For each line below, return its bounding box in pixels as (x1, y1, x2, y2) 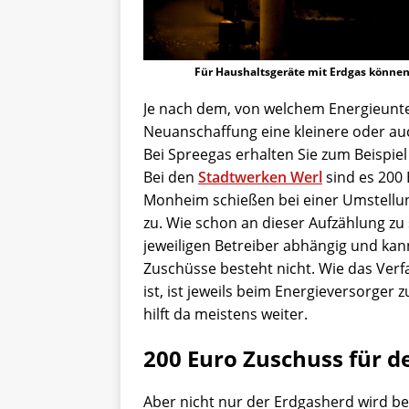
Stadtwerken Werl (198, 166, 322, 187)
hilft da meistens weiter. (143, 303, 308, 324)
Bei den (143, 166, 198, 187)
